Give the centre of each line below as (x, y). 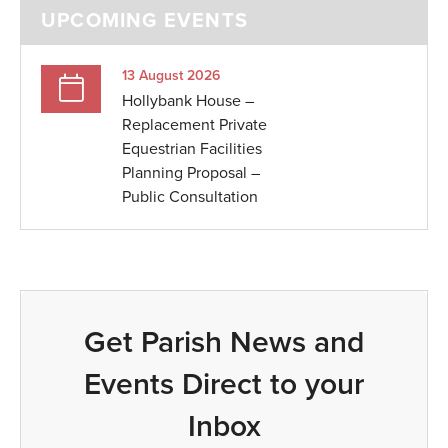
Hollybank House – (188, 101)
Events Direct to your (224, 384)
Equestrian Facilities (192, 149)
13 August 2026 (171, 76)
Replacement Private (194, 125)
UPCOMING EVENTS (144, 20)
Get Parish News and (224, 342)
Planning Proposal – (191, 173)
